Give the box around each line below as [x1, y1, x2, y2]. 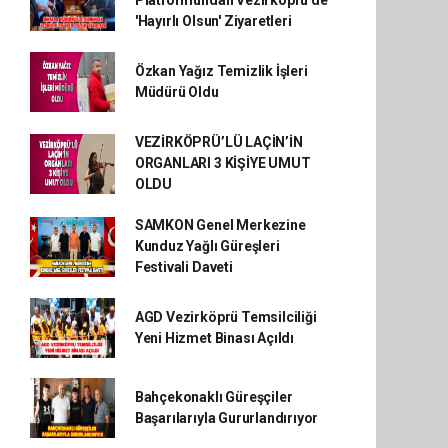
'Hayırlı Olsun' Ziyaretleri [134, 13, 292, 29]
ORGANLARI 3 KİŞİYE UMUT [134, 155, 311, 171]
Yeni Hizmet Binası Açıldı [134, 330, 295, 346]
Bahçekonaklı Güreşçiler [134, 389, 293, 405]
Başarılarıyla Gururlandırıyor [134, 410, 319, 426]
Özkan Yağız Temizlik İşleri [134, 63, 308, 79]
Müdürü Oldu [134, 84, 219, 100]
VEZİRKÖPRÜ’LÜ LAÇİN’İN [134, 134, 303, 150]
